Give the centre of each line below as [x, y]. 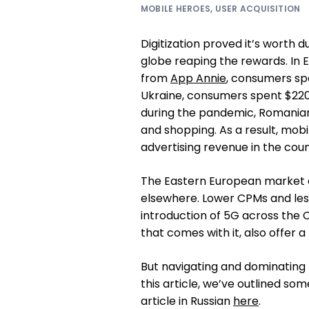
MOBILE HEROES [176, 9]
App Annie [198, 78]
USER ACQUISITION [258, 9]
